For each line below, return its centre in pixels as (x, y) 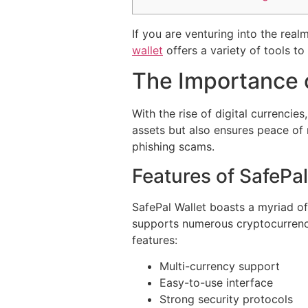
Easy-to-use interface (216, 283)
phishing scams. (173, 147)
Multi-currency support (220, 266)
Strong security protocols (226, 299)
